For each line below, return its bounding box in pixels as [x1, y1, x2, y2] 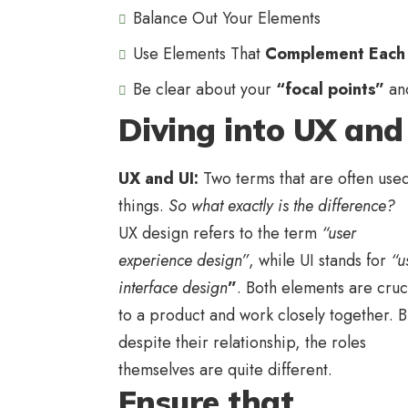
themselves [118, 357, 195, 382]
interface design [118, 275, 228, 300]
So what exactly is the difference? [168, 193, 395, 218]
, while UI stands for [249, 248, 391, 272]
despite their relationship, [118, 330, 305, 354]
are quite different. [195, 357, 332, 382]
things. [118, 193, 168, 218]
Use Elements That [133, 42, 260, 66]
